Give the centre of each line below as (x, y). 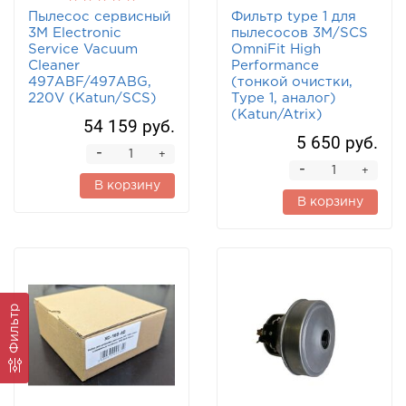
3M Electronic (75, 34)
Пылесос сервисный (99, 17)
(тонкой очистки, (292, 82)
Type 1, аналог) (284, 99)
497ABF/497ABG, (90, 82)
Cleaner (54, 66)
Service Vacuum (83, 50)
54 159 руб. (129, 127)
